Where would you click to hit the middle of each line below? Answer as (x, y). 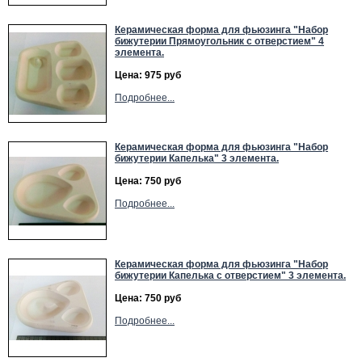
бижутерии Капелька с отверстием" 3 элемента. (230, 276)
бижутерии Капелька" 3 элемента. (197, 158)
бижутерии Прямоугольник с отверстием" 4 (219, 41)
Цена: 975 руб (148, 75)
